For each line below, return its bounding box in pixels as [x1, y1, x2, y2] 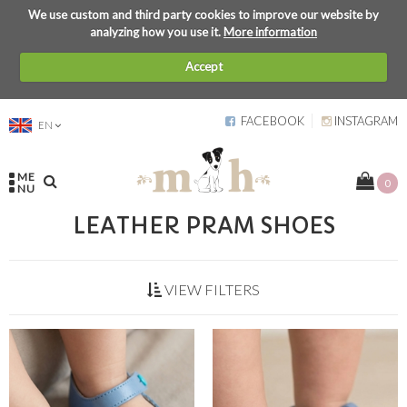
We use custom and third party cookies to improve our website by [28, 6, 379, 22]
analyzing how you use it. [90, 24, 223, 39]
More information [223, 24, 317, 39]
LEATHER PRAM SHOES [72, 212, 335, 240]
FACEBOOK [235, 114, 304, 128]
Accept [184, 59, 223, 74]
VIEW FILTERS [162, 280, 260, 298]
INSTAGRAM [332, 114, 398, 128]
